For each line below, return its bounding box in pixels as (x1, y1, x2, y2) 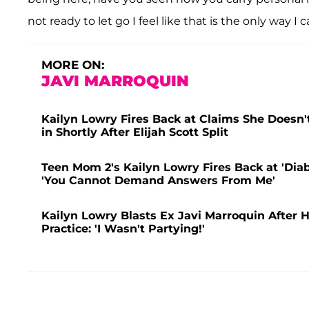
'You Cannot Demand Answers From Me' (41, 173, 275, 187)
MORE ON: (41, 57, 104, 72)
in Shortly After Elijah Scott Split (41, 125, 228, 139)
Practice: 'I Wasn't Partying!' (41, 221, 205, 235)
